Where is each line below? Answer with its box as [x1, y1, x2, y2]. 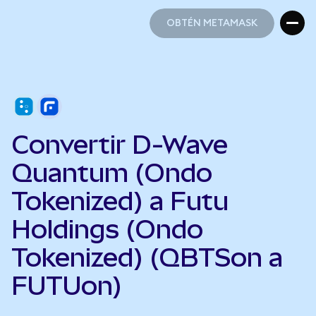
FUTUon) [11, 271, 122, 300]
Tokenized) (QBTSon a [11, 243, 283, 272]
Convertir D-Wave [11, 130, 228, 159]
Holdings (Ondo [11, 214, 203, 244]
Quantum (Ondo [11, 158, 212, 188]
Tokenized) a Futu [11, 186, 229, 216]
